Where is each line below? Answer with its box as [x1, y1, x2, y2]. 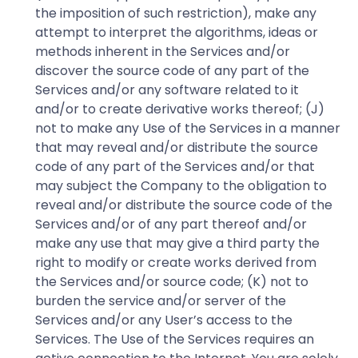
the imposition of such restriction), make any [35, 3, 316, 22]
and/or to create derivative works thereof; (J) [35, 99, 324, 118]
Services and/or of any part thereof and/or [35, 214, 307, 233]
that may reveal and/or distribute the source [35, 137, 318, 157]
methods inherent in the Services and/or [35, 42, 290, 61]
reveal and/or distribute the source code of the [35, 195, 332, 214]
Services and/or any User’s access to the [35, 310, 292, 329]
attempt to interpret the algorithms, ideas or [35, 22, 318, 42]
